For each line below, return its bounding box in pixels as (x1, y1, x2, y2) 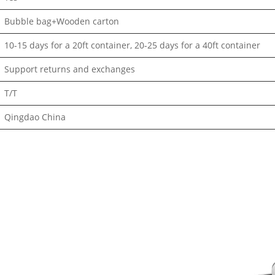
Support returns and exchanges (4, 63, 135, 76)
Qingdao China (4, 111, 66, 123)
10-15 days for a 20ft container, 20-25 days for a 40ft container (4, 39, 260, 52)
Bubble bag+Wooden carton (4, 15, 119, 28)
